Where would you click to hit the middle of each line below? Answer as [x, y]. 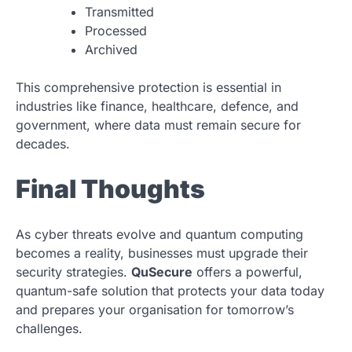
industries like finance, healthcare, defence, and [157, 106]
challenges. [49, 328]
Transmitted [119, 12]
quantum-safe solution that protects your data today [170, 290]
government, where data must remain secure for [158, 125]
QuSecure [162, 271]
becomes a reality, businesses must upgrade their [162, 253]
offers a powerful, [247, 271]
